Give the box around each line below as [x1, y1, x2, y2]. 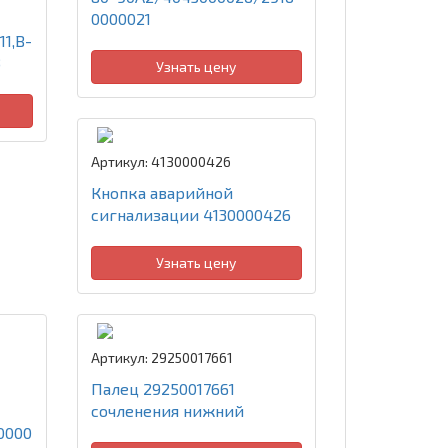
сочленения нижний [90, 401, 244, 420]
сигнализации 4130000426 [90, 205, 291, 224]
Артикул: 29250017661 [90, 349, 233, 366]
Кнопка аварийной [90, 183, 233, 202]
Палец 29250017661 [90, 379, 235, 398]
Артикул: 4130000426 [90, 153, 231, 170]
